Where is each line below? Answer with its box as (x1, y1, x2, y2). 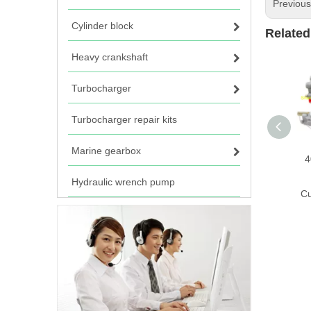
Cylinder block (72, 20, 133, 31)
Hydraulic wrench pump (72, 176, 175, 187)
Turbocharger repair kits (72, 114, 177, 125)
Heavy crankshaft (72, 51, 148, 62)
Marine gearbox (72, 145, 141, 156)
